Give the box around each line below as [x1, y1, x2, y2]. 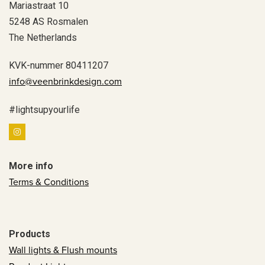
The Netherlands [9, 31, 77, 43]
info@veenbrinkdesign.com [9, 75, 122, 88]
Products [9, 228, 50, 240]
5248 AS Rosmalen [9, 15, 88, 27]
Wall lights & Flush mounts [9, 244, 117, 256]
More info [9, 160, 53, 172]
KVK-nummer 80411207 [9, 59, 108, 71]
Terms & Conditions [9, 176, 89, 188]
